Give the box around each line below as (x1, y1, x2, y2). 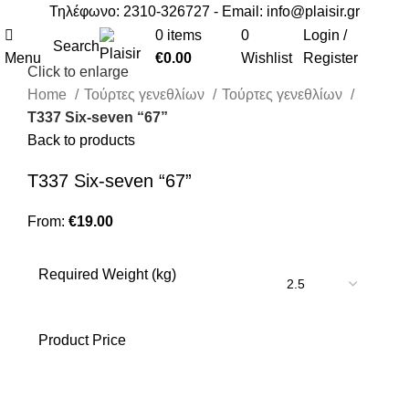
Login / (303, 26, 348, 43)
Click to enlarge (27, 64, 129, 80)
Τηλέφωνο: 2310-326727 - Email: (49, 4, 267, 19)
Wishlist (240, 49, 292, 66)
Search (53, 38, 100, 54)
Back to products (27, 132, 135, 149)
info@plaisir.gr (267, 4, 360, 19)
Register (303, 49, 359, 66)
